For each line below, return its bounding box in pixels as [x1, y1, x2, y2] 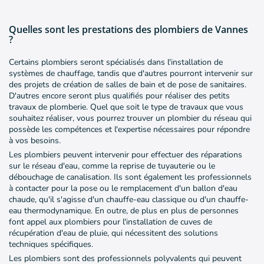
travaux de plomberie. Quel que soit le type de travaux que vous [9, 101, 243, 113]
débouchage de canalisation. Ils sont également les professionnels [9, 171, 252, 183]
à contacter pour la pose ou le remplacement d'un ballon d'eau [9, 183, 237, 194]
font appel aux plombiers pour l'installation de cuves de [9, 216, 212, 228]
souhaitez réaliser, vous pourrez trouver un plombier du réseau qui [9, 113, 252, 124]
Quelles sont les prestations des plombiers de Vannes [9, 23, 248, 37]
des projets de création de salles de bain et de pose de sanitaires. [9, 79, 246, 91]
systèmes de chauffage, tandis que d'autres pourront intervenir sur [9, 68, 253, 80]
